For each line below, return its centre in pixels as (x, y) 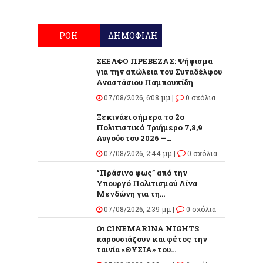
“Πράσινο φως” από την (142, 172)
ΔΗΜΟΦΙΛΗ (133, 35)
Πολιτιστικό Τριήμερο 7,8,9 (149, 127)
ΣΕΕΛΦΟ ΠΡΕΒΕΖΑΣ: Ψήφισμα (154, 61)
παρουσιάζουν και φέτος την (152, 239)
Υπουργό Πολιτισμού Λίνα (147, 183)
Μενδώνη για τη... (131, 193)
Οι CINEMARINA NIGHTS (148, 228)
